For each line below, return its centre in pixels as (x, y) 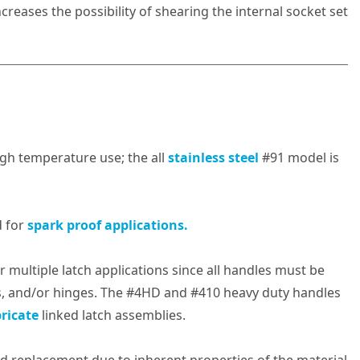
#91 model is (299, 157)
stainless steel (213, 157)
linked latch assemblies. (112, 315)
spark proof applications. (107, 225)
